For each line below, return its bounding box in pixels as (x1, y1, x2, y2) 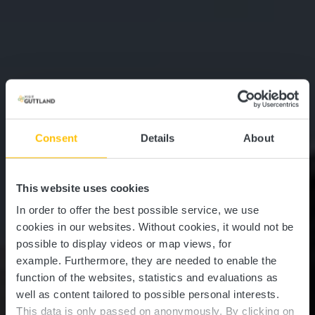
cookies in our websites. (16, 220, 139, 233)
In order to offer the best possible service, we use (16, 203, 259, 216)
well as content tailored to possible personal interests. (16, 288, 279, 300)
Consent (35, 131, 77, 144)
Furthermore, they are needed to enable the (64, 254, 277, 266)
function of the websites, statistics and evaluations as (16, 271, 278, 283)
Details (140, 131, 175, 144)
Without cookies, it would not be (138, 220, 294, 233)
